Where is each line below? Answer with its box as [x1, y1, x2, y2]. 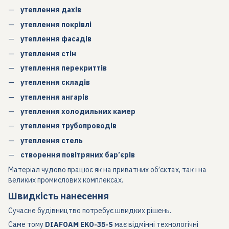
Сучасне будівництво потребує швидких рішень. [8, 206, 171, 216]
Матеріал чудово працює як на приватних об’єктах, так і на [8, 165, 207, 174]
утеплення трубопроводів [20, 121, 117, 131]
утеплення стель [20, 135, 83, 145]
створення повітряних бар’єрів [20, 150, 135, 160]
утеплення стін [20, 49, 76, 58]
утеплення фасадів [20, 34, 91, 44]
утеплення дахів [20, 5, 81, 15]
